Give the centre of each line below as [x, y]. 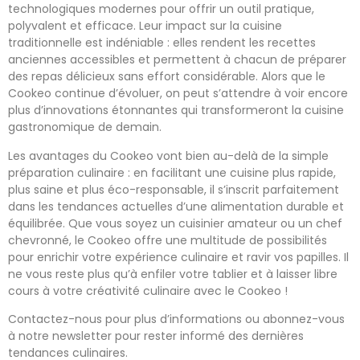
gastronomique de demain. [85, 127]
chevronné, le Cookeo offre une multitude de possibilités [168, 240]
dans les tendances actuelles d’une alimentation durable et [176, 206]
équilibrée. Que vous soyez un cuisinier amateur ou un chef [175, 223]
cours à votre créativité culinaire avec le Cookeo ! [148, 290]
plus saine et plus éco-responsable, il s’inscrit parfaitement [174, 189]
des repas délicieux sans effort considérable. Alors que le [167, 77]
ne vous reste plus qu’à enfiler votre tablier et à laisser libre [173, 274]
